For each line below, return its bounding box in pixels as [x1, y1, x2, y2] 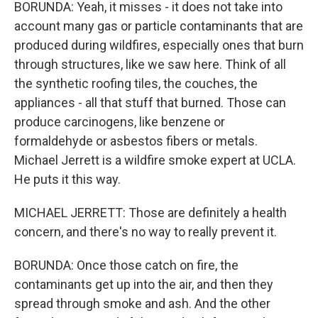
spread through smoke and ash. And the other [14, 296, 270, 311]
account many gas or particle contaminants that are [14, 18, 303, 33]
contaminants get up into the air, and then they [14, 277, 273, 292]
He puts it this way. [14, 172, 121, 187]
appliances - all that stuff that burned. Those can [14, 95, 286, 110]
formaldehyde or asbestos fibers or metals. [14, 133, 258, 148]
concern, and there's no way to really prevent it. [14, 224, 277, 239]
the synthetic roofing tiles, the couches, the [14, 76, 258, 91]
